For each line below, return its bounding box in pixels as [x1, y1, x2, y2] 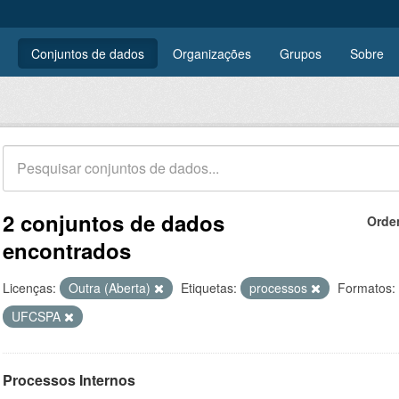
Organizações [173, 45, 251, 62]
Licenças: [3, 279, 56, 297]
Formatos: [338, 279, 395, 297]
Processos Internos [3, 370, 135, 390]
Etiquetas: [181, 279, 237, 297]
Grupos [280, 45, 322, 62]
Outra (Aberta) [69, 279, 154, 297]
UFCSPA [12, 307, 64, 325]
